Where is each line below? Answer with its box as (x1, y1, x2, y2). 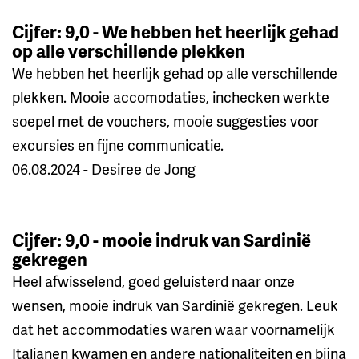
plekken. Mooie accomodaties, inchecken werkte (12, 86, 329, 107)
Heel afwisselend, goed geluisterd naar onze (12, 270, 295, 291)
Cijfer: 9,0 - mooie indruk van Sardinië (12, 227, 311, 252)
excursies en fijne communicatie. (12, 134, 224, 155)
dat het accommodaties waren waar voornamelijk (12, 318, 335, 339)
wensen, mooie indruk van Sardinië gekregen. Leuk (12, 294, 338, 315)
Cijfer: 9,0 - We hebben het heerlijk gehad (12, 18, 339, 44)
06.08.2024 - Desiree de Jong (12, 158, 196, 179)
